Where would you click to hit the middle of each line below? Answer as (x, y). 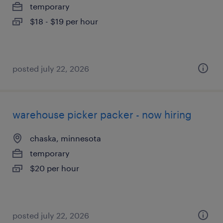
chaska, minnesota (65, 138)
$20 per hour (55, 168)
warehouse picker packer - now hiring (102, 114)
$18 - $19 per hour (64, 21)
